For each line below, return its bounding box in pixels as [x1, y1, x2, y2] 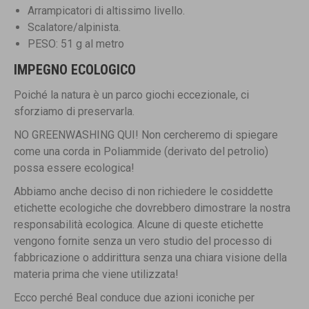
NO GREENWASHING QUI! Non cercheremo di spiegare [14, 128, 278, 142]
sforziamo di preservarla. [14, 105, 134, 119]
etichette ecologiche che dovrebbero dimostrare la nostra [14, 201, 290, 215]
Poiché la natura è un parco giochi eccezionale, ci [14, 88, 249, 102]
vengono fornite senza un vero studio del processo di [14, 235, 272, 248]
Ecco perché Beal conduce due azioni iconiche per [14, 291, 255, 305]
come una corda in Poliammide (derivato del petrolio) [14, 145, 268, 159]
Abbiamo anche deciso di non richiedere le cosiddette [14, 185, 273, 199]
